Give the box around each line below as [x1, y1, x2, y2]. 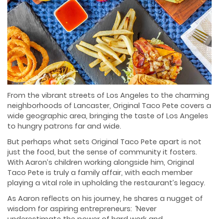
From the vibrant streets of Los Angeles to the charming [7, 90, 209, 100]
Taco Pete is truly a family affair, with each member [7, 167, 193, 177]
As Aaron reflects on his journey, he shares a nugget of [7, 193, 203, 203]
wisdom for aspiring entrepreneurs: [7, 203, 134, 214]
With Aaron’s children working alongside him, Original [7, 157, 194, 167]
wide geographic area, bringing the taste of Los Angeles [7, 110, 208, 121]
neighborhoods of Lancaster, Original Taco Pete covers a [7, 100, 211, 110]
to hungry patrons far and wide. [7, 121, 121, 131]
